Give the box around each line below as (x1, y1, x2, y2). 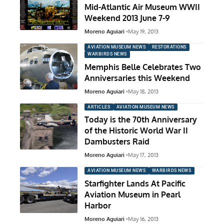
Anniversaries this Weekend (84, 73, 190, 83)
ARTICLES (87, 104, 110, 109)
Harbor (84, 200, 111, 210)
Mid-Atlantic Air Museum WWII (84, 2, 200, 12)
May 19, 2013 (127, 28, 158, 35)
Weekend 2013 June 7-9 (84, 13, 170, 23)
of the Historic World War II (84, 125, 188, 136)
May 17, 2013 (127, 151, 158, 159)
